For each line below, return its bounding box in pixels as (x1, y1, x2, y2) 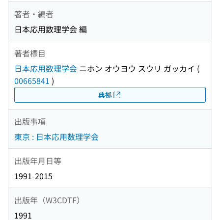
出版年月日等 (14, 154, 61, 166)
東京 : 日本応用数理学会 (14, 131, 99, 143)
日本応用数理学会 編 (14, 23, 87, 35)
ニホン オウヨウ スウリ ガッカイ (77, 62, 195, 75)
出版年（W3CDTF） (14, 193, 84, 206)
